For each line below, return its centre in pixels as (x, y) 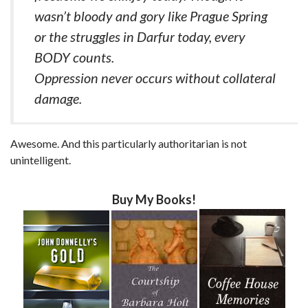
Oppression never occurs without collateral (155, 77)
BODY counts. (74, 57)
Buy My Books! (154, 199)
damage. (58, 98)
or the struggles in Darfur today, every (140, 36)
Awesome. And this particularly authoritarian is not (129, 143)
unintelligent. (41, 159)
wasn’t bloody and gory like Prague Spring (151, 15)
